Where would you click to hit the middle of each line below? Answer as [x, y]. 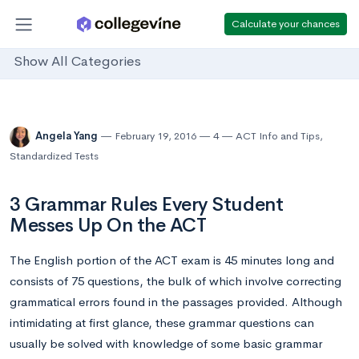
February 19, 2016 [155, 136]
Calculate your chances [286, 23]
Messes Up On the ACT [108, 225]
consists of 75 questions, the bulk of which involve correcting [175, 281]
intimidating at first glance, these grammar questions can [162, 323]
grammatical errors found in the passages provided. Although [176, 302]
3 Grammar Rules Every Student [147, 204]
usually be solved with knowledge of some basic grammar [166, 343]
